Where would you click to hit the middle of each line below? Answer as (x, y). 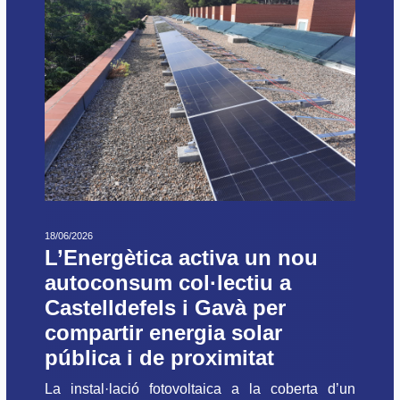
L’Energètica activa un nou (181, 258)
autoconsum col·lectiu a (168, 283)
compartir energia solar (163, 333)
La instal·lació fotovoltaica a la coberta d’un (200, 389)
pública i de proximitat (159, 358)
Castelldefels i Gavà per (165, 308)
